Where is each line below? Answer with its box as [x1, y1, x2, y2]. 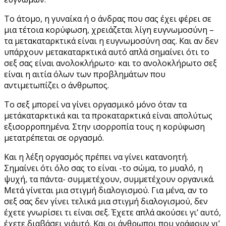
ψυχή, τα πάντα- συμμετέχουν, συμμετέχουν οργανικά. [4, 173, 214, 185]
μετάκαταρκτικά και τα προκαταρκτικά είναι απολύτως [4, 109, 212, 121]
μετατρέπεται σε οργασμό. [4, 132, 104, 143]
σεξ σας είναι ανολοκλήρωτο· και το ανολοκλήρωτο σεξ [4, 57, 217, 69]
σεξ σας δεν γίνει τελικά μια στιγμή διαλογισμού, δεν [4, 195, 208, 207]
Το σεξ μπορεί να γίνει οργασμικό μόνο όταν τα [4, 98, 187, 110]
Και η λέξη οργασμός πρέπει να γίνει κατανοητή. [4, 151, 188, 162]
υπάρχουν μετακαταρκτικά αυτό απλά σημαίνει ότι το [4, 46, 209, 58]
